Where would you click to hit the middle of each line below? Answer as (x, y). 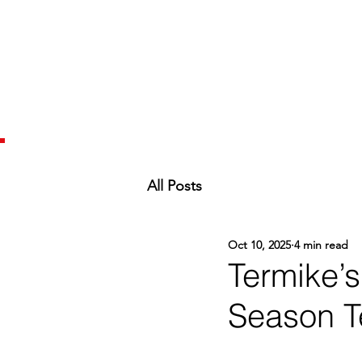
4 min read (321, 245)
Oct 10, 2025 (259, 245)
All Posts (175, 186)
